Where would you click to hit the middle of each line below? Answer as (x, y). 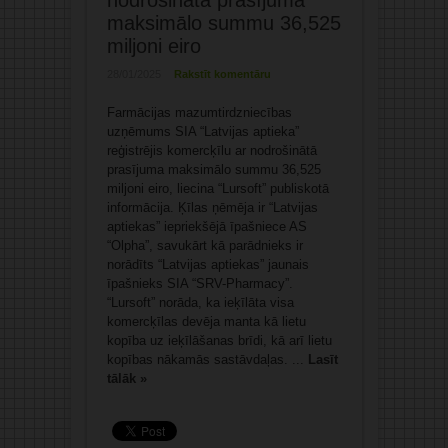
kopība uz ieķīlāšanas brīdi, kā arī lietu (219, 341)
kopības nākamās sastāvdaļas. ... (207, 360)
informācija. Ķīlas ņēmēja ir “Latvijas (212, 208)
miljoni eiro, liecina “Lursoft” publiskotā (217, 189)
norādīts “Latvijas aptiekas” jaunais (207, 265)
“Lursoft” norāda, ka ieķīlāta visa (200, 303)
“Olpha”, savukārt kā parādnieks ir (204, 246)
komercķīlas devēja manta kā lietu (206, 322)
